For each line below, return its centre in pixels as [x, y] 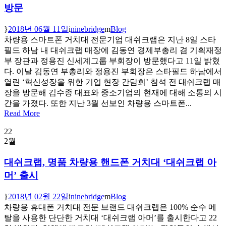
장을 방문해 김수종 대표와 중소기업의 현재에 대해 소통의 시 [113, 92]
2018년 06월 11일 [38, 29]
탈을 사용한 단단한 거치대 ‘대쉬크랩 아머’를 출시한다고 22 [110, 217]
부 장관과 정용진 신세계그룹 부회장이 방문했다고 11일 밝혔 [112, 61]
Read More [22, 113]
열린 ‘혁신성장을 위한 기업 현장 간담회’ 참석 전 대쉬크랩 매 [112, 82]
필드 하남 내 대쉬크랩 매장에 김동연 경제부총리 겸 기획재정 [113, 50]
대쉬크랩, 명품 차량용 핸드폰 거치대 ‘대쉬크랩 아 [110, 162]
